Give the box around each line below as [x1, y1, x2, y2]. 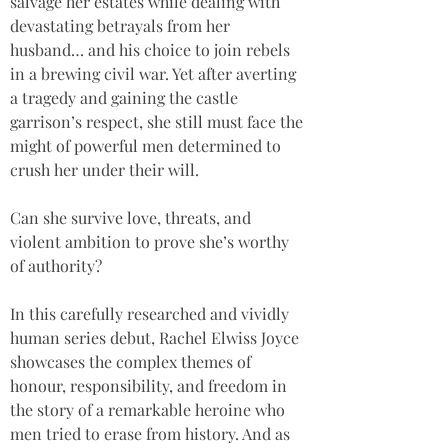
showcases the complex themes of [10, 351, 255, 372]
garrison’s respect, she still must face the [10, 111, 307, 132]
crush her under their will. [10, 159, 199, 180]
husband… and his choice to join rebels [10, 39, 294, 60]
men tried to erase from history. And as [10, 423, 294, 444]
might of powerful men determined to [10, 135, 285, 156]
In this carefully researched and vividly [10, 303, 293, 324]
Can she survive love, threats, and [10, 207, 255, 228]
